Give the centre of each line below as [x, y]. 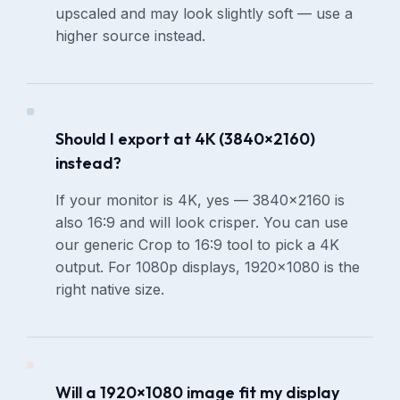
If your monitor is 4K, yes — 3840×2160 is [200, 200]
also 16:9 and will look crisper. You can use [202, 223]
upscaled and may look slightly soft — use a [204, 14]
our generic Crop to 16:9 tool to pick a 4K [198, 245]
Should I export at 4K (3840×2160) [186, 139]
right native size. [110, 290]
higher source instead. [131, 36]
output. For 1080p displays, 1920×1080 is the [208, 267]
